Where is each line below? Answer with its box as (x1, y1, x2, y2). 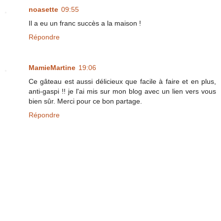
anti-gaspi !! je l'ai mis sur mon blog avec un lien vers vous (29, 87, 216, 96)
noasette (29, 5, 58, 14)
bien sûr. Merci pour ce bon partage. (29, 97, 142, 106)
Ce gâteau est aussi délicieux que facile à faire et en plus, (29, 77, 216, 86)
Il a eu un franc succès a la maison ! (29, 19, 141, 28)
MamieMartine (29, 64, 75, 72)
